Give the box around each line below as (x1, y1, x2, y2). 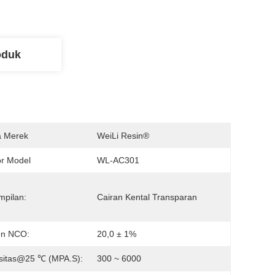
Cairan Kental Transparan (97, 192, 197, 202)
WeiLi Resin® (97, 131, 149, 141)
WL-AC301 (97, 155, 139, 165)
